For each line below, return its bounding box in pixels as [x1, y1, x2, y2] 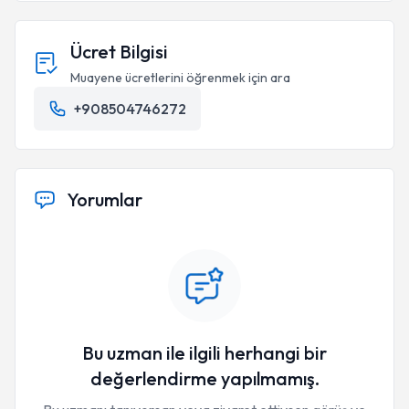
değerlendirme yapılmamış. [89, 367, 320, 390]
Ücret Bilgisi [70, 40, 168, 63]
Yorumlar [67, 188, 142, 211]
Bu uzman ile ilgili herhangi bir [82, 341, 327, 364]
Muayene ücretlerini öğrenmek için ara [70, 69, 290, 86]
